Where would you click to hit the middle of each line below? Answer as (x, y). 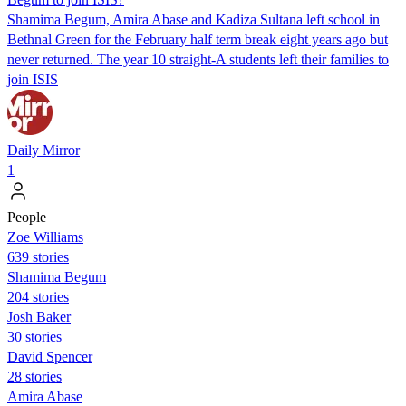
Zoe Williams (45, 237)
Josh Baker (39, 316)
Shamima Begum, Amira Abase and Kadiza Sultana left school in (193, 19)
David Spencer (50, 356)
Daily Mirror (43, 150)
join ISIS (33, 79)
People (27, 217)
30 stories (34, 336)
